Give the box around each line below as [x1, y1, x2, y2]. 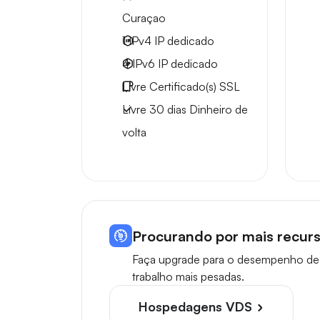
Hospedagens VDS [139, 299, 256, 314]
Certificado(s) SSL [146, 79, 240, 94]
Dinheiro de [189, 102, 248, 116]
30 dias [146, 102, 189, 116]
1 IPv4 [122, 34, 154, 48]
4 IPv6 [122, 56, 158, 71]
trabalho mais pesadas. [132, 269, 244, 284]
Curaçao [122, 11, 166, 25]
